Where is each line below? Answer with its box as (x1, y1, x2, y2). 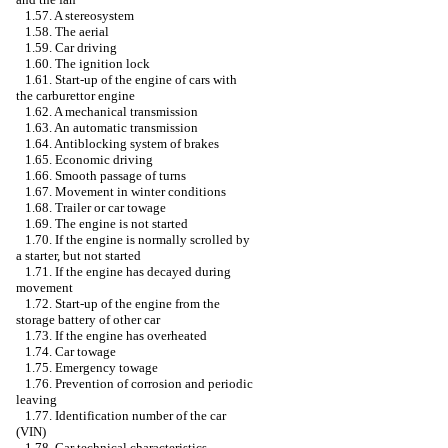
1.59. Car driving (25, 40, 117, 55)
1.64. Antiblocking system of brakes (25, 136, 219, 151)
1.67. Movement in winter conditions (25, 184, 226, 199)
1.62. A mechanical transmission (25, 104, 198, 119)
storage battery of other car (16, 312, 160, 327)
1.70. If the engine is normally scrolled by (25, 232, 250, 247)
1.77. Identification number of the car (25, 408, 226, 423)
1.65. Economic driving (25, 152, 153, 167)
